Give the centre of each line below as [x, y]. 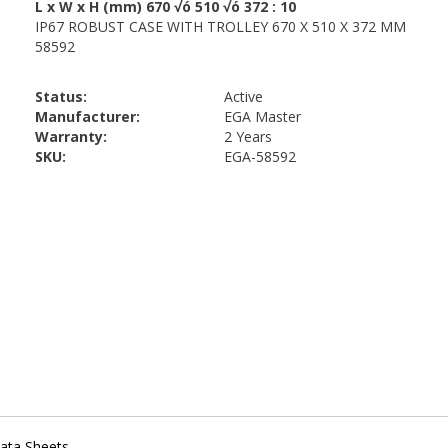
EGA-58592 [260, 156]
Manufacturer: [87, 116]
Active [243, 96]
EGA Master [262, 116]
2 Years [248, 136]
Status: [61, 96]
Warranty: [71, 136]
